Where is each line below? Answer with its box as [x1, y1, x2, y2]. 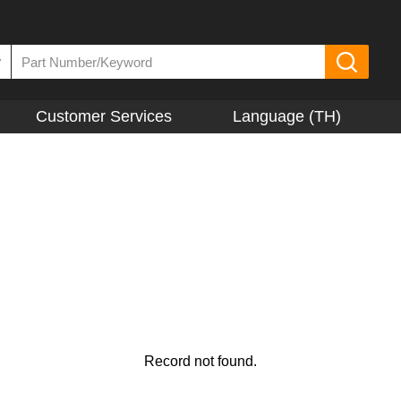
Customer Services [35, 107, 172, 125]
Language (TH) [233, 107, 342, 125]
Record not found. [144, 354, 257, 369]
